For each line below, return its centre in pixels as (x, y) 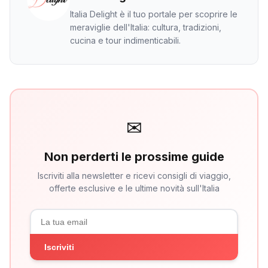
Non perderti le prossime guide (134, 157)
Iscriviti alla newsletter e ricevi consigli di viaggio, (134, 176)
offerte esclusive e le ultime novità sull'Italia (134, 188)
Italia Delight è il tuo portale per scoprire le (154, 14)
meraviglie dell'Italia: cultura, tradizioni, (146, 27)
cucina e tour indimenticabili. (125, 40)
